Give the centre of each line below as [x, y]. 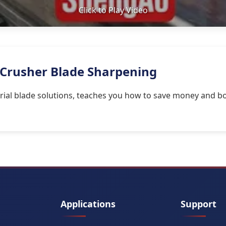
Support [199, 204]
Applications [88, 204]
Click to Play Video [113, 10]
